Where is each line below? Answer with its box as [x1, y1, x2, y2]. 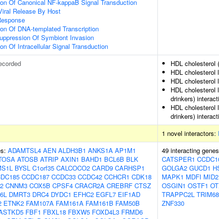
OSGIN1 [162, 181, 186, 190]
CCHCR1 [104, 172, 130, 181]
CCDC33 [51, 172, 76, 181]
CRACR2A [75, 181, 105, 190]
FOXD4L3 [92, 207, 119, 217]
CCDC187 [22, 172, 49, 181]
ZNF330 [162, 198, 184, 208]
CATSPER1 [162, 154, 195, 164]
